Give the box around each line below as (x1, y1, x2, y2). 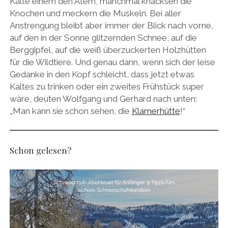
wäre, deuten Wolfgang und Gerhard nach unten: (9, 93, 197, 104)
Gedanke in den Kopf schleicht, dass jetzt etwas (9, 69, 194, 79)
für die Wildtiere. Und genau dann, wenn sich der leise (9, 56, 215, 67)
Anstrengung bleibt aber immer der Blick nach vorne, (9, 20, 213, 31)
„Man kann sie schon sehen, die (9, 105, 132, 116)
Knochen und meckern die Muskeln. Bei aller (9, 8, 181, 18)
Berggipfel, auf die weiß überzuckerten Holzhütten (9, 44, 206, 55)
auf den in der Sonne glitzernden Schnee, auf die (9, 32, 197, 43)
